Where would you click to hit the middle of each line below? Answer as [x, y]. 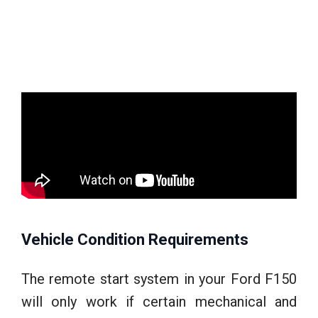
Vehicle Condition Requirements [135, 239]
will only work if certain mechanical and [159, 301]
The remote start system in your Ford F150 [159, 279]
